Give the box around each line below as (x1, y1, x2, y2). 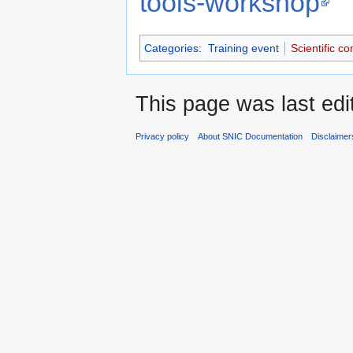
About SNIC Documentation (198, 132, 303, 142)
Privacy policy (136, 132, 189, 142)
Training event (207, 42, 279, 55)
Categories (144, 42, 199, 55)
